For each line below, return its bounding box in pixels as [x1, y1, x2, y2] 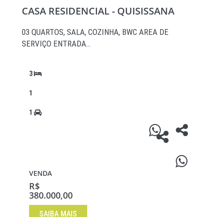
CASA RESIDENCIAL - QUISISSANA [22, 4, 174, 18]
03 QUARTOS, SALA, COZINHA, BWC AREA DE [22, 27, 169, 37]
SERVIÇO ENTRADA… [22, 39, 91, 49]
